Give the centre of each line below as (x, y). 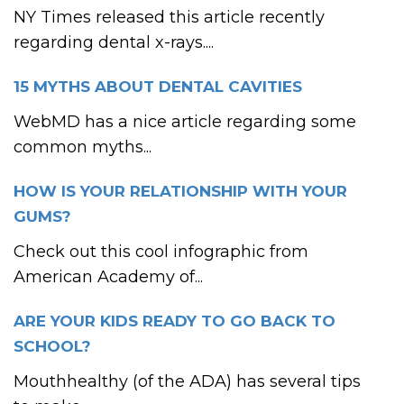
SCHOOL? (52, 346)
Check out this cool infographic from (161, 252)
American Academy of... (108, 277)
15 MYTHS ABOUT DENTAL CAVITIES (158, 87)
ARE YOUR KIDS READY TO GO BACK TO (174, 321)
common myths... (83, 147)
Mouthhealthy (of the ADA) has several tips (187, 381)
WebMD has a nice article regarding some (185, 122)
